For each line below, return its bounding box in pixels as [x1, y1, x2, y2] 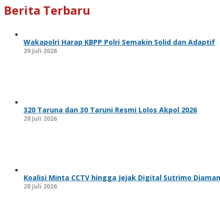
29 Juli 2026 [24, 46, 57, 55]
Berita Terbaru [4, 1, 90, 18]
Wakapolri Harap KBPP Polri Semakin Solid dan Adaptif [24, 37, 215, 47]
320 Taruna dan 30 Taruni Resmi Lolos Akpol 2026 [24, 105, 197, 114]
